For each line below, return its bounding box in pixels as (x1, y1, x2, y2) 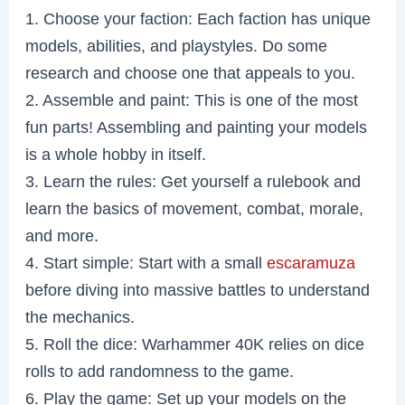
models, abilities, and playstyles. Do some (25, 36, 328, 56)
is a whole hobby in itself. (25, 145, 207, 165)
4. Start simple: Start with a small (25, 253, 268, 273)
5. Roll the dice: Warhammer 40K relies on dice (25, 334, 365, 354)
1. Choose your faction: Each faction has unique (25, 9, 372, 29)
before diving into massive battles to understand (25, 280, 371, 300)
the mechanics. (25, 307, 136, 327)
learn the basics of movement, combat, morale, (25, 199, 364, 219)
